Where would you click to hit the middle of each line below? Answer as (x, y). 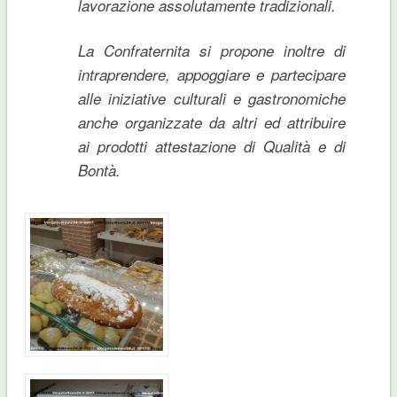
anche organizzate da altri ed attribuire (212, 122)
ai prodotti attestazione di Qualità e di (212, 146)
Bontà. (99, 170)
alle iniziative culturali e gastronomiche (212, 98)
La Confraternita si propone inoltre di (212, 50)
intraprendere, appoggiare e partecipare (212, 74)
